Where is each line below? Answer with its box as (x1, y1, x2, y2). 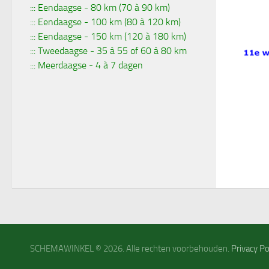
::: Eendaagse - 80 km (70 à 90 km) (30, 1, 170, 13)
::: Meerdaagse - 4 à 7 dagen (30, 59, 143, 71)
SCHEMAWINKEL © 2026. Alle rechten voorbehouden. (30, 243, 231, 254)
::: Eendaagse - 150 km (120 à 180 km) (30, 30, 186, 42)
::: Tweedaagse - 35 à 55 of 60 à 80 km (30, 44, 187, 56)
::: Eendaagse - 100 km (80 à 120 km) (30, 16, 181, 28)
